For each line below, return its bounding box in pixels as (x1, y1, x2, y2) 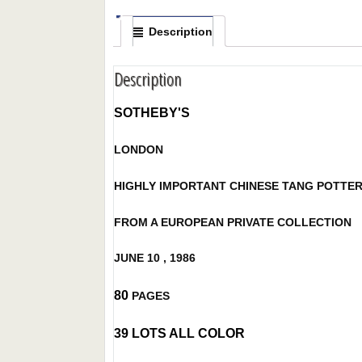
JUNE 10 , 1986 (114, 251, 196, 265)
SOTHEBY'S (114, 105, 194, 120)
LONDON (114, 143, 167, 157)
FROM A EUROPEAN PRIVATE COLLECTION (114, 215, 352, 229)
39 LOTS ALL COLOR (114, 326, 249, 341)
